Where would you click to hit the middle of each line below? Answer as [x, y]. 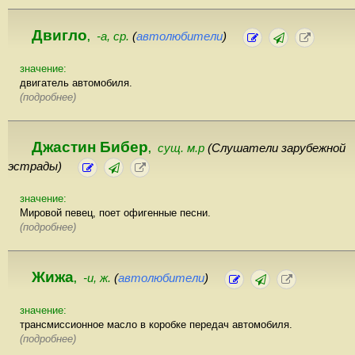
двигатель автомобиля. [76, 83]
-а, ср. [115, 37]
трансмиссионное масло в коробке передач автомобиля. [156, 325]
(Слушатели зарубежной [277, 149]
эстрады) [35, 167]
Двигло [59, 36]
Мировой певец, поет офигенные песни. [115, 213]
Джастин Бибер [90, 147]
